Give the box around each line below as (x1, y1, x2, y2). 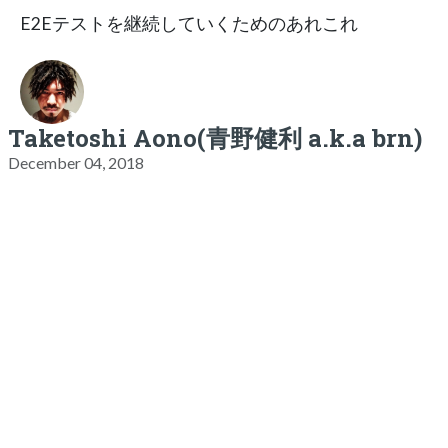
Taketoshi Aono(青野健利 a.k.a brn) (8, 121, 422, 154)
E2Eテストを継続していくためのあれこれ (20, 12, 358, 34)
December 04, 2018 (8, 152, 144, 172)
